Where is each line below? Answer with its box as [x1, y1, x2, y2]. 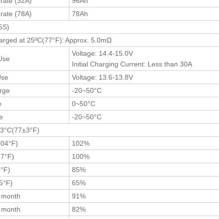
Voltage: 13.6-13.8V [72, 73, 133, 81]
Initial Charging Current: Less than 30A [72, 60, 192, 68]
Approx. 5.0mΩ [65, 36, 111, 44]
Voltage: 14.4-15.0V [72, 49, 133, 57]
